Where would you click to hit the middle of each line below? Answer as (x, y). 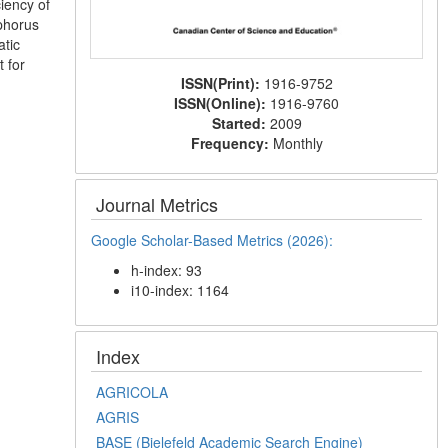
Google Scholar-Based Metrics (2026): (214, 239)
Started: (240, 122)
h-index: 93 (167, 269)
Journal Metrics (157, 203)
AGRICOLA (132, 391)
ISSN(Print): (222, 82)
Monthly (297, 142)
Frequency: (231, 142)
